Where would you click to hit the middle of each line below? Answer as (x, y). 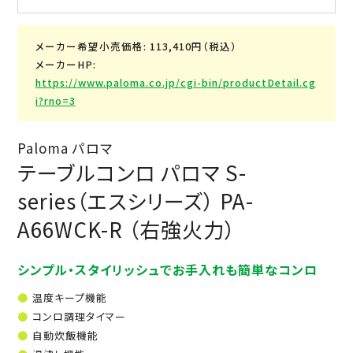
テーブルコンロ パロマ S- (132, 172)
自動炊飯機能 (65, 335)
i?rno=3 (55, 100)
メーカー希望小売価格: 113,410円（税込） (136, 46)
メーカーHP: (65, 64)
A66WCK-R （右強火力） (127, 229)
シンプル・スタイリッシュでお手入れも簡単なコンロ (168, 269)
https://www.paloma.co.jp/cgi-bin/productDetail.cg (175, 82)
